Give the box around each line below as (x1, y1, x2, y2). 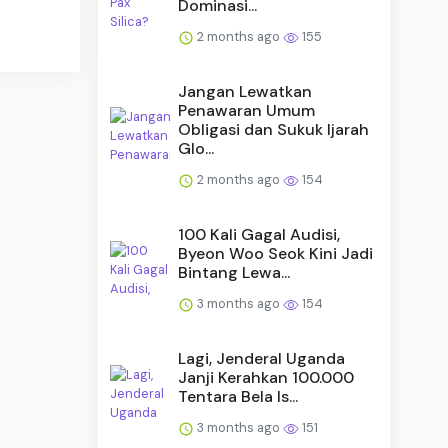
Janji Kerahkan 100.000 (178, 366, 355, 388)
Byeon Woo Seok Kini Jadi (178, 242, 374, 264)
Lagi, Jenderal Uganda (178, 347, 346, 369)
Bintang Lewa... (178, 261, 291, 283)
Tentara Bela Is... (178, 385, 299, 407)
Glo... (178, 137, 215, 159)
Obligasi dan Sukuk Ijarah (178, 118, 370, 140)
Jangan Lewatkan (178, 80, 313, 102)
